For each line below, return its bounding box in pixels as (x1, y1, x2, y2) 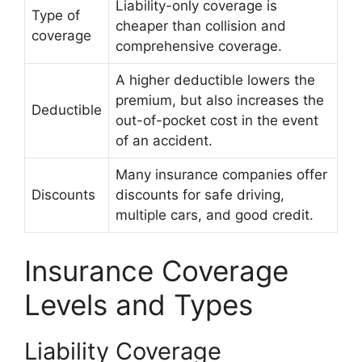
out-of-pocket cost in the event (116, 112, 318, 128)
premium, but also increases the (116, 92, 324, 108)
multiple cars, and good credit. (116, 207, 314, 223)
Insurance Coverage (24, 253, 288, 288)
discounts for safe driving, (116, 187, 284, 203)
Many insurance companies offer (116, 166, 327, 183)
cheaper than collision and (116, 18, 286, 34)
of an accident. (116, 133, 213, 149)
